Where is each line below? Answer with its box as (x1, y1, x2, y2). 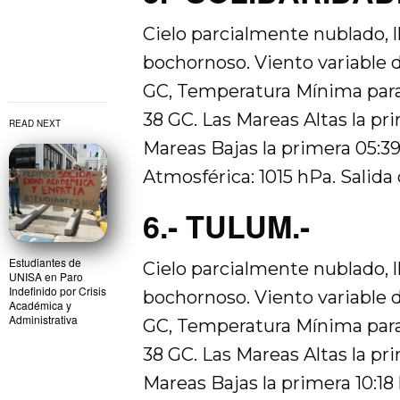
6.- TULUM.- (143, 204, 310, 247)
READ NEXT (9, 117, 61, 129)
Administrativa (9, 312, 78, 327)
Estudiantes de (9, 254, 81, 270)
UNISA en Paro (9, 269, 83, 284)
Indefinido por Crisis (9, 283, 106, 298)
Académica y (9, 297, 71, 312)
